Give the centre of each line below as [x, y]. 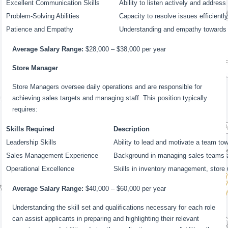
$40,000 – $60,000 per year [125, 189]
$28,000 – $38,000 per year [125, 49]
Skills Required [31, 129]
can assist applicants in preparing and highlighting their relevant [106, 219]
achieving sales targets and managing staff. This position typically [110, 98]
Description [132, 129]
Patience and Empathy [40, 29]
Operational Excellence [40, 169]
